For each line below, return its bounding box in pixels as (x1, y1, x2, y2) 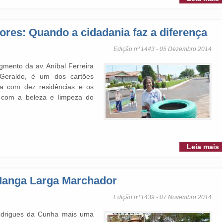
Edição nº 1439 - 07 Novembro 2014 (113, 194, 212, 201)
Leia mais (187, 143, 219, 151)
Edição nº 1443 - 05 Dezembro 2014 (113, 46, 212, 53)
